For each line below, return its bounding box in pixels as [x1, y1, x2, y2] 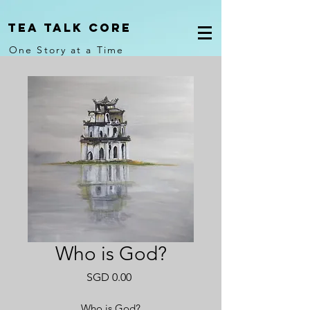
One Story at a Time [9, 44, 124, 56]
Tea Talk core [7, 20, 131, 35]
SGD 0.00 [86, 271, 131, 284]
